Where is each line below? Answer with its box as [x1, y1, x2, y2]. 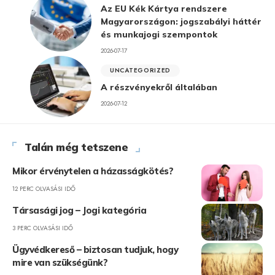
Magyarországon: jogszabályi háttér [101, 15, 261, 27]
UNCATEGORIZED [110, 65, 171, 75]
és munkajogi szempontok [101, 28, 217, 40]
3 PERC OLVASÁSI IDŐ [12, 223, 73, 233]
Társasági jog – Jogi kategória [12, 204, 146, 216]
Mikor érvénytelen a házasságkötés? [12, 165, 173, 177]
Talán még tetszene [25, 140, 128, 153]
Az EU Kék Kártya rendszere [101, 2, 227, 14]
